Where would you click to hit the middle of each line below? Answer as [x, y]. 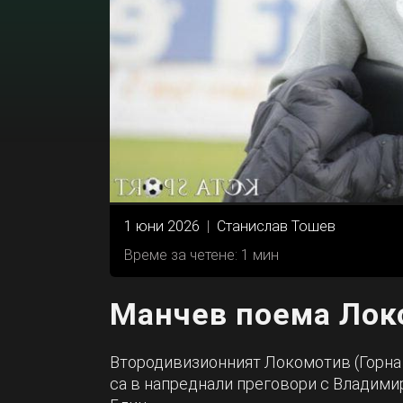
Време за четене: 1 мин [201, 255]
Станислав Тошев [276, 226]
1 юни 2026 [162, 226]
